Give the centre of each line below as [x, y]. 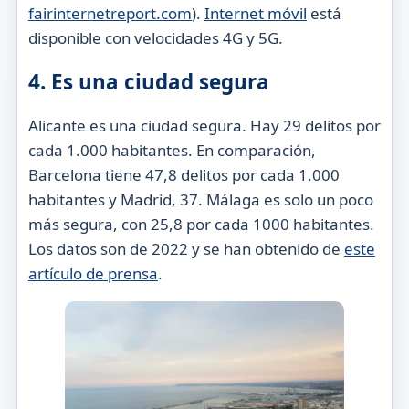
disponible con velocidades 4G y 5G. [155, 37]
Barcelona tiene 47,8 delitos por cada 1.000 [184, 175]
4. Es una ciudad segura [148, 81]
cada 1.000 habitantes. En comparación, [172, 151]
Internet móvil [255, 13]
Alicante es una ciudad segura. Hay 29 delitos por [204, 126]
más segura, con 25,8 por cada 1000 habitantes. [201, 225]
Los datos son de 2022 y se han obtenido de [186, 249]
